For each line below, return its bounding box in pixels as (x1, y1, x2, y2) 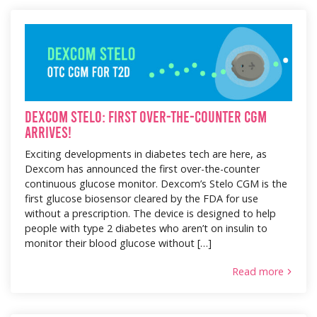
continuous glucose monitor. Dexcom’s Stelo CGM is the (25, 176, 287, 190)
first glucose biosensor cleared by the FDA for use (25, 191, 258, 205)
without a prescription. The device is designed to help (25, 206, 276, 220)
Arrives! (25, 122, 71, 141)
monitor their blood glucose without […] (25, 236, 212, 250)
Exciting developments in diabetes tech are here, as (25, 146, 267, 161)
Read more (232, 265, 284, 279)
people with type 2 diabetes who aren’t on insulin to (25, 221, 267, 235)
